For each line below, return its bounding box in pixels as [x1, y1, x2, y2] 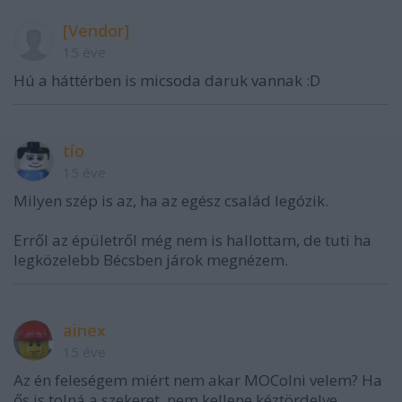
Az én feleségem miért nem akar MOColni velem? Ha [13, 370, 382, 390]
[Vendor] [63, 20, 129, 41]
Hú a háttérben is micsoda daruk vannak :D [13, 70, 320, 91]
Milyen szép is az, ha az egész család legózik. [13, 190, 328, 211]
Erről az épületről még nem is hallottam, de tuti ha [13, 230, 371, 250]
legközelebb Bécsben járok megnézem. [13, 249, 288, 270]
